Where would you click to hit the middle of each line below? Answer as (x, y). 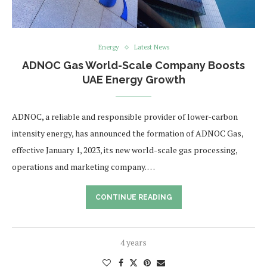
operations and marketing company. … (83, 167)
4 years (133, 243)
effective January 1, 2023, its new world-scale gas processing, (125, 150)
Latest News (151, 47)
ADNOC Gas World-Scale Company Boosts (133, 66)
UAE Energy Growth (133, 80)
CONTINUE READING (133, 198)
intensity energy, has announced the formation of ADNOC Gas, (128, 133)
